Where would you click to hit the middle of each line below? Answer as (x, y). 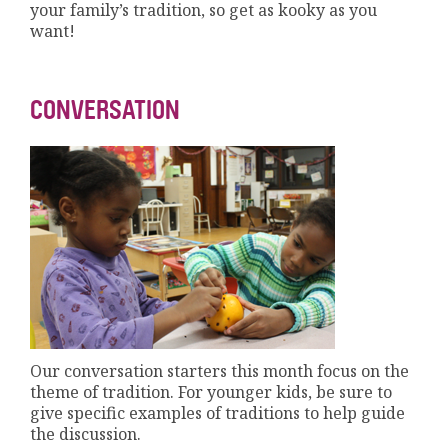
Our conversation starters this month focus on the (220, 371)
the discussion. (86, 434)
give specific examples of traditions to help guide (218, 413)
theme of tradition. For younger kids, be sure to (211, 392)
